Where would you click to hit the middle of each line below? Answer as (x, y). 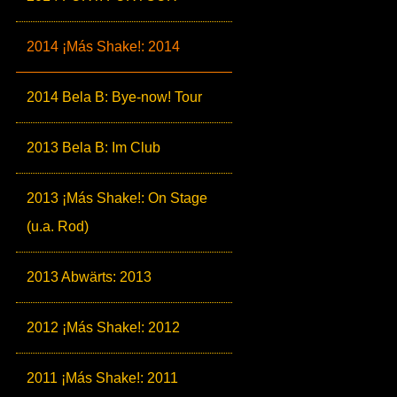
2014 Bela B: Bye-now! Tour (114, 97)
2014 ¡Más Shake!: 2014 (103, 47)
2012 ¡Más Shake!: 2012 (103, 327)
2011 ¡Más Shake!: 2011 (102, 378)
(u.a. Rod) (58, 226)
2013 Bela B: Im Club (93, 148)
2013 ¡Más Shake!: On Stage (117, 198)
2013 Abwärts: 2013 (89, 277)
